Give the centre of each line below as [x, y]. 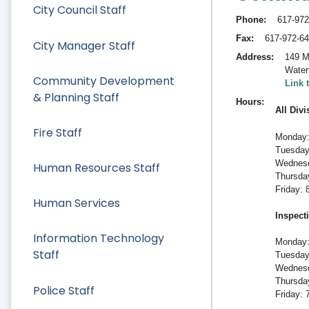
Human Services [77, 203]
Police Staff [64, 290]
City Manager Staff [84, 46]
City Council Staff [80, 10]
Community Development [104, 81]
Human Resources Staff [97, 168]
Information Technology [99, 239]
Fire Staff [58, 132]
